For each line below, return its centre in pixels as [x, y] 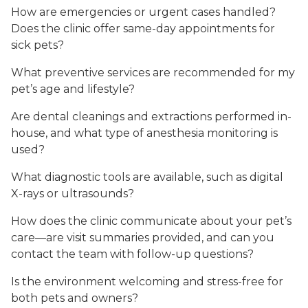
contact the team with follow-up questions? [132, 254]
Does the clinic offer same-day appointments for [143, 29]
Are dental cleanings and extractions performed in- [151, 117]
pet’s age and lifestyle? [73, 89]
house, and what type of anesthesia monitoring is [144, 133]
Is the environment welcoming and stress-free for [147, 282]
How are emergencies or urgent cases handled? [143, 12]
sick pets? [37, 45]
